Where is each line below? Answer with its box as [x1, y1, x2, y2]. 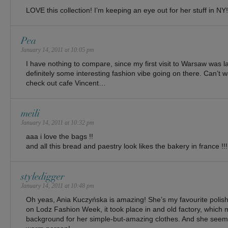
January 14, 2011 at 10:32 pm [21, 119, 94, 126]
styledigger [21, 170, 65, 183]
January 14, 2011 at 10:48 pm [21, 182, 94, 189]
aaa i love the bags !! [26, 132, 93, 140]
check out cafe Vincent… [26, 79, 106, 87]
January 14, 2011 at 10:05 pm [21, 46, 94, 53]
